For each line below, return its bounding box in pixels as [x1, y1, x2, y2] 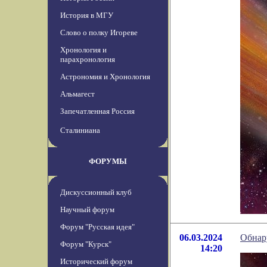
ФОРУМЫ [89, 157, 127, 166]
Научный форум [60, 205, 114, 215]
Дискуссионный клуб [60, 188, 132, 197]
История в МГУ [60, 11, 113, 20]
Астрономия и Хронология [60, 72, 150, 82]
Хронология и [60, 45, 107, 55]
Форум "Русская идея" [60, 222, 135, 232]
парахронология [60, 55, 115, 64]
